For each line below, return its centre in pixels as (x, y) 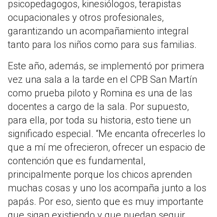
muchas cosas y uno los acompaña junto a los (107, 188)
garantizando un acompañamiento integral (98, 31)
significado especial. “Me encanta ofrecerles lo (107, 134)
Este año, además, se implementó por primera (106, 66)
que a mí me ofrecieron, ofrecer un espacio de (107, 147)
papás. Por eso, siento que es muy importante (106, 202)
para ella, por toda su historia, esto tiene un (99, 120)
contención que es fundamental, (77, 161)
